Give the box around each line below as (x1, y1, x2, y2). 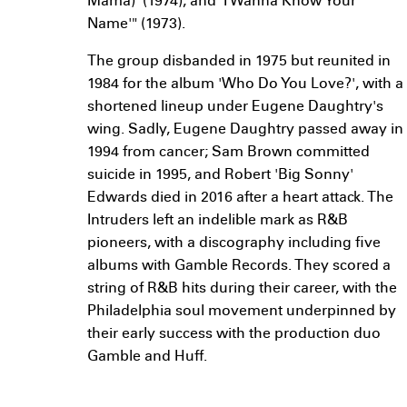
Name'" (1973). (87, 17, 185, 33)
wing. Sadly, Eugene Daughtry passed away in (87, 123, 403, 138)
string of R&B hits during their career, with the (87, 282, 397, 297)
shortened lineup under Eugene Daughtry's (87, 100, 383, 115)
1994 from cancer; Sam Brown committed (87, 145, 370, 161)
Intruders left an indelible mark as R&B (87, 213, 348, 229)
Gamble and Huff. (87, 350, 207, 365)
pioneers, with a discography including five (87, 236, 381, 252)
